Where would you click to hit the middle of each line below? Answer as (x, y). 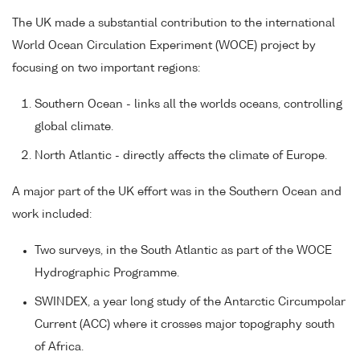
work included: (52, 214)
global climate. (74, 127)
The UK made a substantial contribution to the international (174, 24)
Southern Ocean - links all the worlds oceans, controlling (188, 105)
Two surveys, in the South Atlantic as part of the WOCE (183, 250)
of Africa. (59, 347)
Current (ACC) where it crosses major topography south (185, 324)
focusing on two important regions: (106, 69)
